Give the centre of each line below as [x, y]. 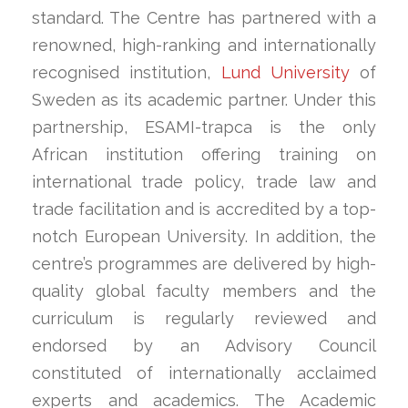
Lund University [285, 72]
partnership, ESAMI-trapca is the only [204, 127]
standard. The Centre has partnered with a [204, 17]
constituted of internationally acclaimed [204, 372]
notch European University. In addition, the [204, 236]
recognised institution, [127, 72]
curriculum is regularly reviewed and [204, 318]
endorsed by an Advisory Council [204, 345]
